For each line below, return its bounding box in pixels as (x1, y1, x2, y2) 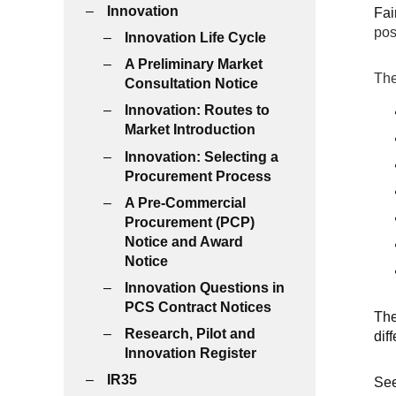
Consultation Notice (125, 76, 258, 92)
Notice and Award (125, 233, 243, 249)
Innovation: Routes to (125, 103, 270, 118)
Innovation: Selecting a (125, 148, 278, 164)
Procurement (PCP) (125, 214, 255, 230)
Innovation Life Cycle (125, 30, 266, 45)
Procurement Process (125, 168, 271, 184)
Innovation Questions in (125, 279, 285, 295)
